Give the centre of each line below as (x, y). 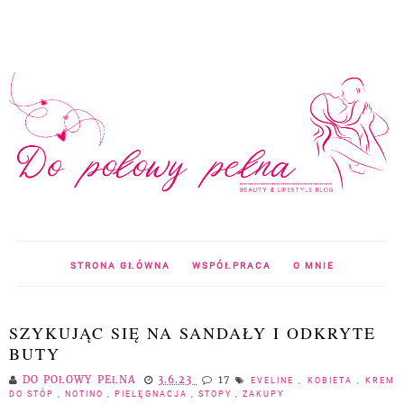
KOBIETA (332, 380)
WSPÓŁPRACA (231, 265)
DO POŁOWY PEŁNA (82, 379)
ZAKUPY (263, 394)
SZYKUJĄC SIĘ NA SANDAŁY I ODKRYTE (193, 332)
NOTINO (86, 394)
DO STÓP (33, 394)
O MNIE (313, 265)
